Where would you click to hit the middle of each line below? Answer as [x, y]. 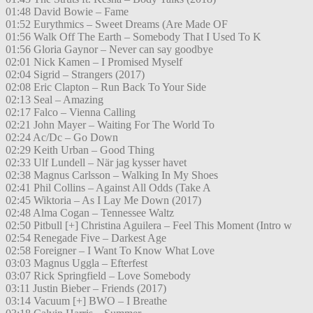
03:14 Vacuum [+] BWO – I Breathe [86, 301]
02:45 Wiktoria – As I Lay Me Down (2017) [103, 201]
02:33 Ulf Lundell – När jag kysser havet [96, 163]
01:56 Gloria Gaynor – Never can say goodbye [109, 50]
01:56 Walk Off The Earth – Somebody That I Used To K [133, 37]
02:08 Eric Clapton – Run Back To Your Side [106, 87]
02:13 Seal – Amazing [54, 100]
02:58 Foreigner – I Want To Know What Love [110, 251]
